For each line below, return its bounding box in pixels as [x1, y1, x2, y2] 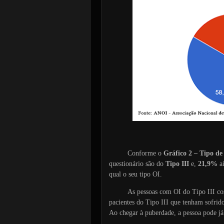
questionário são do [108, 159, 165, 167]
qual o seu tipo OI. [108, 170, 162, 178]
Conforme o [127, 149, 164, 157]
